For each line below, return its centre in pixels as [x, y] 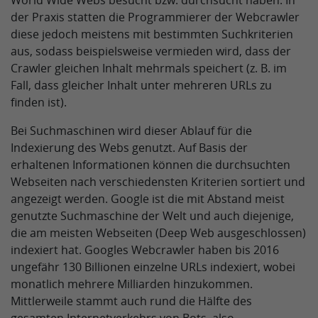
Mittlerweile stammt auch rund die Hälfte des [131, 301]
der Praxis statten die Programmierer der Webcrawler [155, 17]
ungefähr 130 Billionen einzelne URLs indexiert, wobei [153, 267]
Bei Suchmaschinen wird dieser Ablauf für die [131, 131]
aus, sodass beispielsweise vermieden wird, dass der [151, 51]
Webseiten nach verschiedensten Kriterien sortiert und [158, 182]
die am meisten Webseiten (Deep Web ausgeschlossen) [158, 233]
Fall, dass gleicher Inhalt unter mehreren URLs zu [141, 85]
